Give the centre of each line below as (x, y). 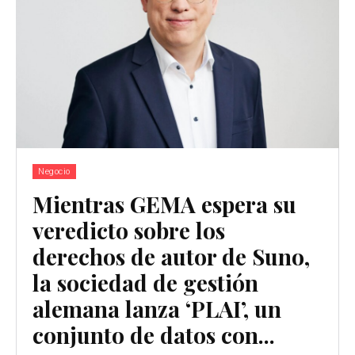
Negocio (54, 171)
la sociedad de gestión (145, 282)
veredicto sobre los (129, 230)
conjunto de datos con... (154, 334)
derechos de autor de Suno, (171, 256)
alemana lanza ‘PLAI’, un (157, 308)
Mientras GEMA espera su (164, 204)
